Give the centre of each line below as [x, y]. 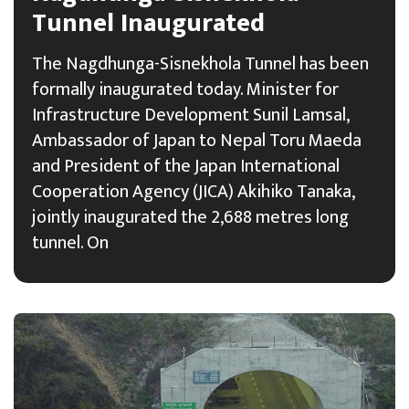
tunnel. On [70, 242]
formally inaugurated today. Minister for [185, 89]
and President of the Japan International [186, 166]
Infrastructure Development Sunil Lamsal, [190, 115]
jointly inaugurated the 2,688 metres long [190, 217]
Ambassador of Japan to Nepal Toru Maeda [197, 140]
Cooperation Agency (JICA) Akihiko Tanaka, [193, 191]
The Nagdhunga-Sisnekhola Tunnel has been [200, 63]
